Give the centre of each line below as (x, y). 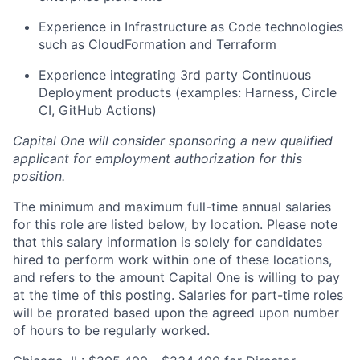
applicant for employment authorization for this (157, 158)
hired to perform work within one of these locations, (172, 260)
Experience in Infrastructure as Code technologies (191, 27)
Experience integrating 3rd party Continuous (175, 75)
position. (39, 176)
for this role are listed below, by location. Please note (175, 224)
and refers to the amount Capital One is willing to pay (176, 277)
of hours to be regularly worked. (111, 330)
